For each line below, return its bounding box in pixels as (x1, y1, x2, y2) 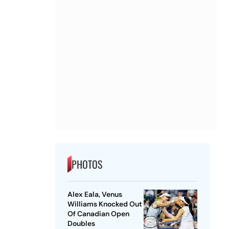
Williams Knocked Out (67, 199, 142, 209)
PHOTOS (71, 156, 102, 172)
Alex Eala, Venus (67, 190, 122, 199)
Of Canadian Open (67, 209, 129, 219)
